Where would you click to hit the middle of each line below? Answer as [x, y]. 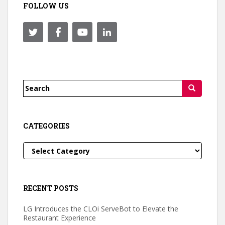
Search [39, 87]
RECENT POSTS [51, 188]
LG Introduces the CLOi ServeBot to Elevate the [101, 208]
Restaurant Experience [60, 217]
